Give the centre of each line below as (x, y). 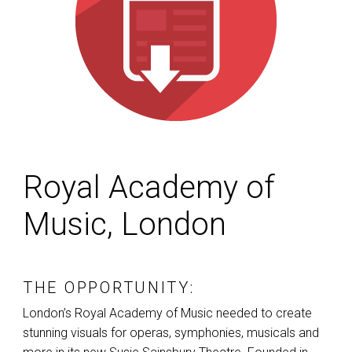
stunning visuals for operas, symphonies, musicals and (171, 333)
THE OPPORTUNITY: (109, 288)
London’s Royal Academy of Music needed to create (167, 313)
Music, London (125, 225)
